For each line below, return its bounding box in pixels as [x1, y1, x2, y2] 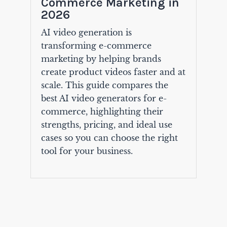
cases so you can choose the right [41, 133, 178, 143]
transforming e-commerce [41, 41, 152, 51]
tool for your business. [41, 146, 133, 157]
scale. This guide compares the [41, 80, 168, 91]
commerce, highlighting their [41, 106, 163, 117]
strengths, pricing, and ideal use [41, 120, 172, 130]
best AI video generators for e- [41, 93, 167, 104]
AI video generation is [41, 27, 132, 38]
